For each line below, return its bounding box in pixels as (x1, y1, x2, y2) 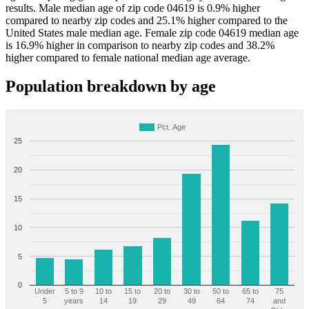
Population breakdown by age (6, 77, 216, 96)
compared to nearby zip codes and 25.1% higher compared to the (6, 14, 288, 26)
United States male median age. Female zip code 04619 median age (6, 26, 299, 39)
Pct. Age (157, 123, 186, 132)
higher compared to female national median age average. (6, 51, 250, 63)
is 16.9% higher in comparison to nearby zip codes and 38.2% (6, 39, 275, 51)
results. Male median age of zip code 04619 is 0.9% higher (6, 1, 260, 14)
